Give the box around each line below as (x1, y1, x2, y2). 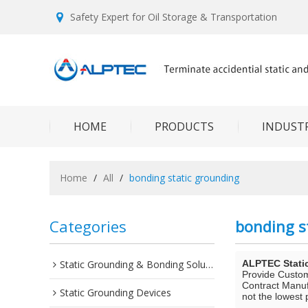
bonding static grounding (129, 171, 239, 184)
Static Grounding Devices (60, 286, 171, 299)
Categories (49, 216, 126, 236)
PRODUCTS (155, 119, 214, 134)
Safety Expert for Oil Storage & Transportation (70, 10, 277, 23)
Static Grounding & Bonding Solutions (60, 258, 206, 271)
